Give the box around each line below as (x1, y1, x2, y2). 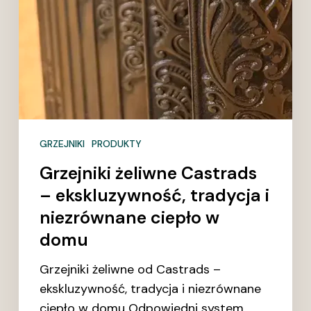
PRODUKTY (91, 137, 142, 150)
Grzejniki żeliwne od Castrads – (39, 260, 221, 278)
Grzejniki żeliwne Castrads (39, 161, 257, 185)
